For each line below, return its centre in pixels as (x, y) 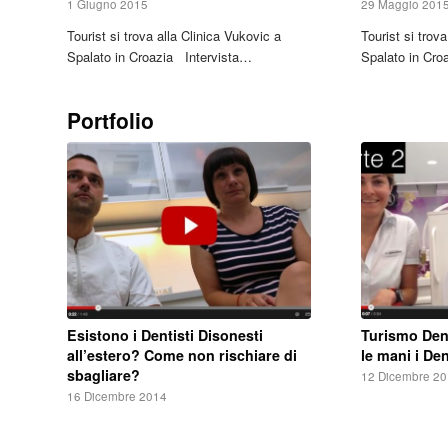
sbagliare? (103, 375)
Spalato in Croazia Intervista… (159, 56)
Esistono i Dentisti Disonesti (165, 335)
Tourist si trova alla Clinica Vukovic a (174, 35)
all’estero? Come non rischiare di (182, 355)
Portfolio (110, 119)
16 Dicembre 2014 (117, 396)
